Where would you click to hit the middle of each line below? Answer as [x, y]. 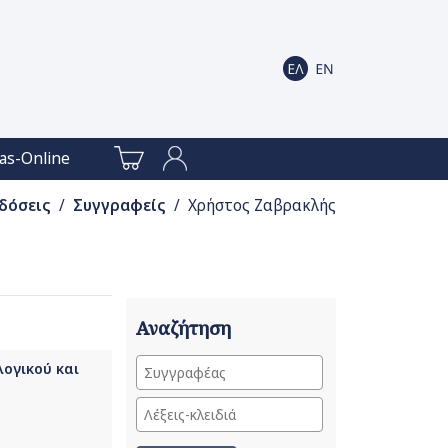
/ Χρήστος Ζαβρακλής [252, 206]
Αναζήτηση [183, 327]
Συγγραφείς [119, 206]
